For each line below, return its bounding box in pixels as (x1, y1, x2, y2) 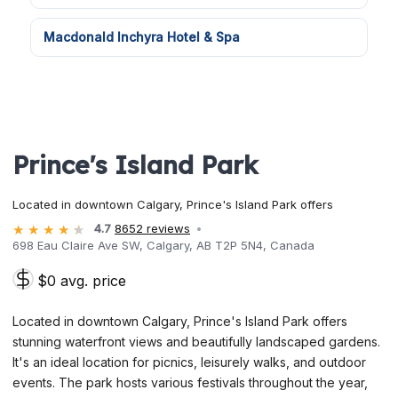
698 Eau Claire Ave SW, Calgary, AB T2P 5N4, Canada (12, 238, 314, 253)
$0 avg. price (37, 272, 126, 291)
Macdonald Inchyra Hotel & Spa (44, 29, 240, 44)
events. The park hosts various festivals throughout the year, (12, 375, 368, 391)
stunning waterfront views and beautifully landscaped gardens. (12, 334, 380, 350)
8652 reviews (115, 221, 190, 236)
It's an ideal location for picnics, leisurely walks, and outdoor (12, 354, 366, 370)
